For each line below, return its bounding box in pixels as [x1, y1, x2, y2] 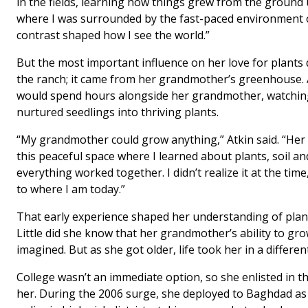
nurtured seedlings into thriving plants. [16, 104, 219, 120]
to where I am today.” [16, 181, 125, 197]
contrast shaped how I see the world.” [16, 27, 210, 43]
